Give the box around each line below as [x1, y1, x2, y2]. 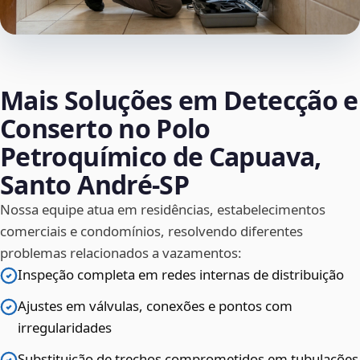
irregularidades [18, 318, 112, 337]
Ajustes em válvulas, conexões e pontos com [18, 297, 292, 316]
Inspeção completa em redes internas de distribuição [18, 265, 344, 284]
